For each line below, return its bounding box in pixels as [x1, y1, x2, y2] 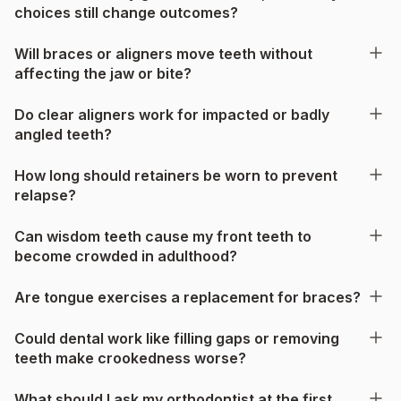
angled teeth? [14, 124, 112, 143]
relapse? [14, 185, 76, 204]
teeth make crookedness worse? [14, 348, 246, 367]
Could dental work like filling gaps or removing [14, 328, 339, 347]
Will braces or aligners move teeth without [14, 44, 312, 63]
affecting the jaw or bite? [14, 64, 192, 82]
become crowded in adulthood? [14, 246, 237, 265]
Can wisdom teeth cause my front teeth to [14, 226, 311, 245]
